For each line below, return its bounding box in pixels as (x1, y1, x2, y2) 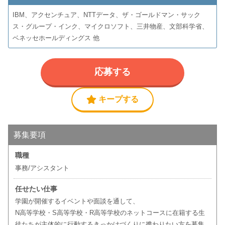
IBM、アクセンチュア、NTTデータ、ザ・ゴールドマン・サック (12, 11, 200, 19)
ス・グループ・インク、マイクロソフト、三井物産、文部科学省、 (12, 23, 208, 31)
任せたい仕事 (15, 185, 57, 193)
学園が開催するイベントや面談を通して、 (15, 197, 139, 205)
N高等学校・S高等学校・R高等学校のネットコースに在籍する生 (15, 209, 205, 217)
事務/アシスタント (15, 164, 69, 172)
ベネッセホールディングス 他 (12, 34, 99, 42)
